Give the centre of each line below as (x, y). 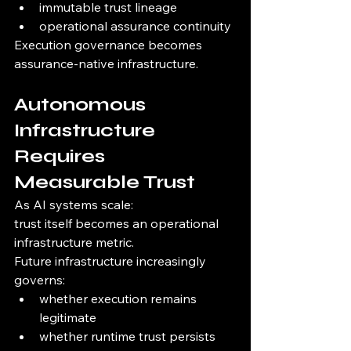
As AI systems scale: (74, 205)
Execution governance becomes (110, 45)
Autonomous (82, 105)
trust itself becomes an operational (118, 224)
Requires (62, 157)
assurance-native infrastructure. (106, 64)
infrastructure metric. (74, 242)
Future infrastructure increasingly (112, 261)
